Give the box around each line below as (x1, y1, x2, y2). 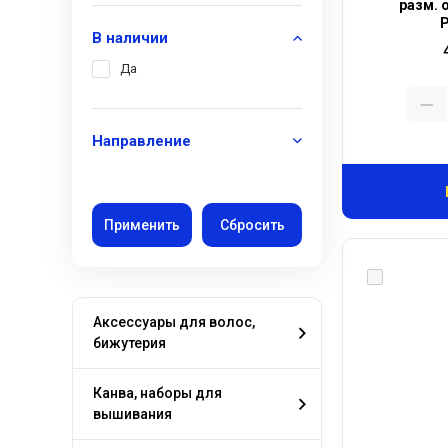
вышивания (93, 406, 172, 422)
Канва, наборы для (93, 385, 222, 401)
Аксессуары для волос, (93, 314, 255, 330)
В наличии (92, 29, 168, 47)
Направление (92, 132, 191, 150)
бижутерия (93, 335, 166, 351)
